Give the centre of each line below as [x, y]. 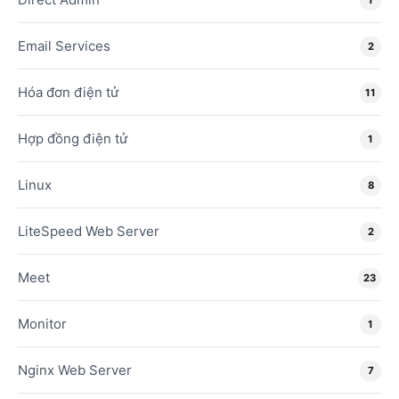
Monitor [42, 323]
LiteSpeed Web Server [89, 231]
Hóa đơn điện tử [68, 92]
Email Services [64, 45]
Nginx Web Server [75, 370]
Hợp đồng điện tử [73, 138]
